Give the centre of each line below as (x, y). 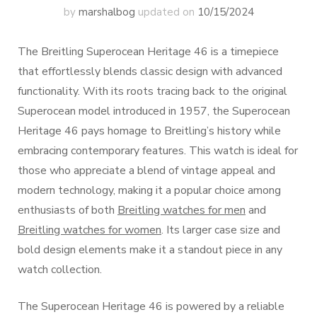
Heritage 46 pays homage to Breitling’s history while (149, 131)
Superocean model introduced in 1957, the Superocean (154, 111)
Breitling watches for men (181, 210)
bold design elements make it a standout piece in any (150, 250)
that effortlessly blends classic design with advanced (150, 71)
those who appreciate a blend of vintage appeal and (146, 171)
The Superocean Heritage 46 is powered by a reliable (151, 306)
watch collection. (60, 270)
